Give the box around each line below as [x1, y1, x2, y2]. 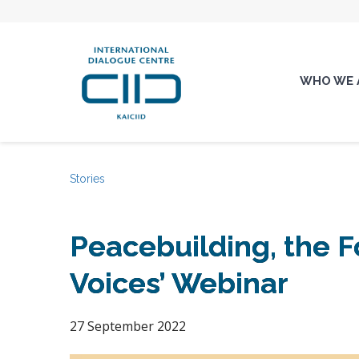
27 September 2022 [70, 317, 186, 335]
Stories [70, 172, 105, 185]
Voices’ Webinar [70, 266, 288, 300]
